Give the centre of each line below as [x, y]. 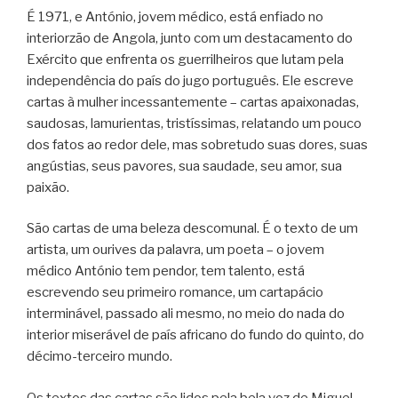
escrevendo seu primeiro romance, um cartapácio [175, 293]
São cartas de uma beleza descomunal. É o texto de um [192, 229]
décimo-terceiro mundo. [99, 357]
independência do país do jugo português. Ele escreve [190, 80]
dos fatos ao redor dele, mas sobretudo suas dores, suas [197, 144]
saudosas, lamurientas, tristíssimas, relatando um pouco [194, 123]
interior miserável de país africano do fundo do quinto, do [195, 335]
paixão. [48, 187]
